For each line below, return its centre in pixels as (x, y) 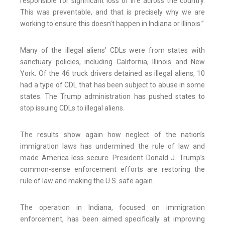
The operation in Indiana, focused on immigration (113, 208)
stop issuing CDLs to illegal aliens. (72, 108)
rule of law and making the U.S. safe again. (87, 181)
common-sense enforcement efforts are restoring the (113, 170)
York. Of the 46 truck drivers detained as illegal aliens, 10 (113, 74)
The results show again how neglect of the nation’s (113, 135)
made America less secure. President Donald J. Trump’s (113, 158)
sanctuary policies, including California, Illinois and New (113, 62)
